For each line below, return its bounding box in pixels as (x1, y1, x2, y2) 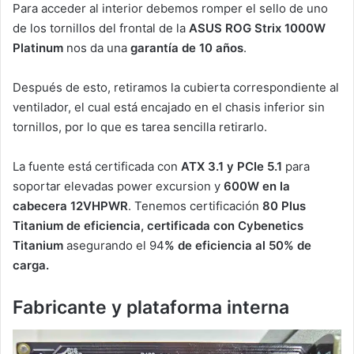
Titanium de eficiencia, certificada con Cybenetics (13, 218, 303, 234)
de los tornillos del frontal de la (13, 21, 189, 36)
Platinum (13, 40, 63, 56)
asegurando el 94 (63, 238, 164, 254)
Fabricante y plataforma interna (13, 296, 289, 319)
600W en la (224, 179, 290, 194)
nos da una (63, 40, 130, 56)
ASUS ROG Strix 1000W (189, 21, 326, 36)
